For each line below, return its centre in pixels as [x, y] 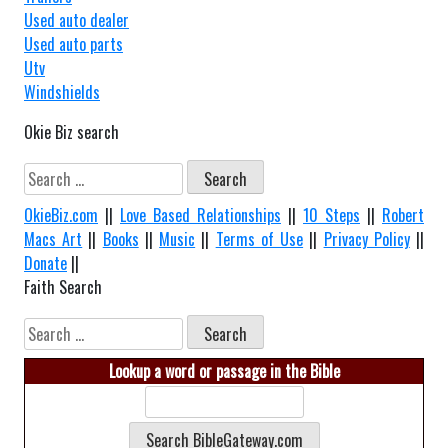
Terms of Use [259, 238]
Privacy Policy [366, 238]
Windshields [62, 92]
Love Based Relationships [200, 214]
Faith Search [63, 286]
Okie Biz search [71, 132]
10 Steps [331, 214]
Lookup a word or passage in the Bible [224, 370]
